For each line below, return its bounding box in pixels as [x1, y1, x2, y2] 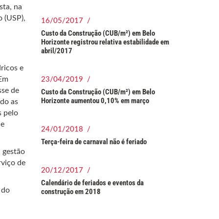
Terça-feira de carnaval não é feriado [41, 137, 147, 146]
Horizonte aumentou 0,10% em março [41, 96, 149, 105]
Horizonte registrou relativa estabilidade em [41, 38, 169, 46]
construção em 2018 [41, 187, 101, 196]
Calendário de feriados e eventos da [41, 178, 144, 187]
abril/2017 [41, 46, 72, 55]
